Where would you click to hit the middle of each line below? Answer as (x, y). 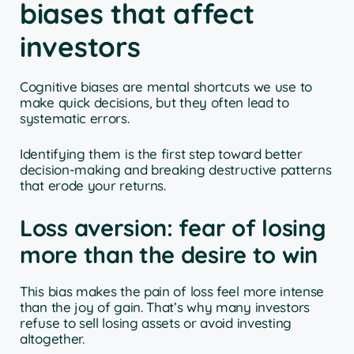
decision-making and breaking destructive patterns (176, 170)
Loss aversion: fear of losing (173, 227)
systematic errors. (75, 118)
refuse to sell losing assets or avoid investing (156, 322)
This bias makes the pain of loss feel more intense (172, 291)
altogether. (52, 338)
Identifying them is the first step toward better (161, 154)
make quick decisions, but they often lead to (154, 102)
